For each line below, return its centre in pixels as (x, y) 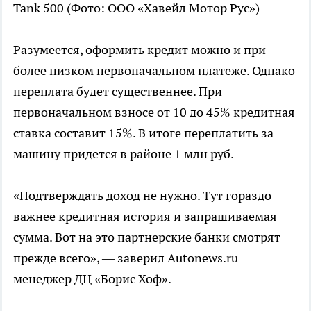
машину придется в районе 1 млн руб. (124, 153)
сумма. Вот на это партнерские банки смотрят (147, 237)
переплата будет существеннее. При (118, 91)
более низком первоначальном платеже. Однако (154, 70)
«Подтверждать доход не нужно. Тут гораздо (142, 195)
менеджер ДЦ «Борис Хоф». (92, 278)
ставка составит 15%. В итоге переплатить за (143, 133)
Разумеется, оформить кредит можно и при (140, 49)
